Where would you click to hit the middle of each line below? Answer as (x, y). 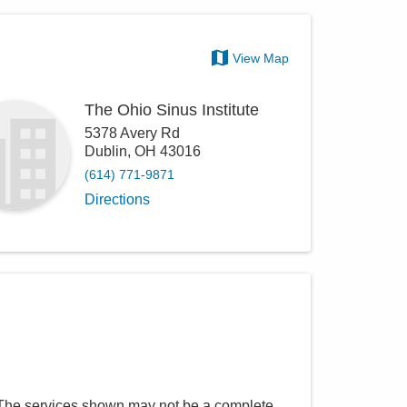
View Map (261, 59)
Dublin (106, 152)
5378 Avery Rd (133, 134)
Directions (118, 200)
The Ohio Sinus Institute (172, 110)
